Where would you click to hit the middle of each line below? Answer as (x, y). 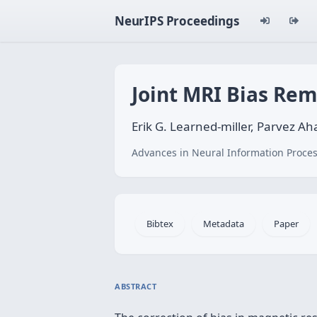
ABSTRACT (136, 286)
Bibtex (160, 224)
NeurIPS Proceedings (177, 21)
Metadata (224, 224)
